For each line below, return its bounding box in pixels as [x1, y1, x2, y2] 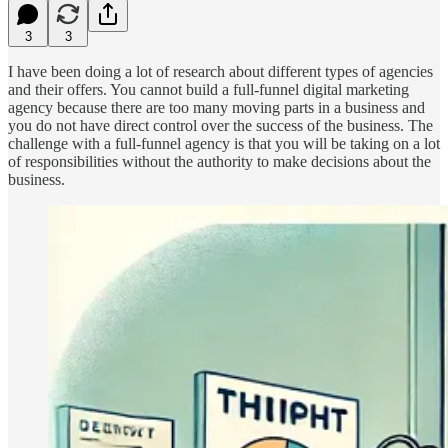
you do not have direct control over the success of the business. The [8, 116, 433, 134]
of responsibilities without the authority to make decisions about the [8, 152, 431, 170]
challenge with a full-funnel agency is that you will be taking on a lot [8, 134, 440, 152]
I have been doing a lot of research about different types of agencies [8, 62, 433, 80]
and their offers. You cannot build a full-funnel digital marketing [8, 80, 409, 98]
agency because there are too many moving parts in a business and [8, 98, 425, 116]
